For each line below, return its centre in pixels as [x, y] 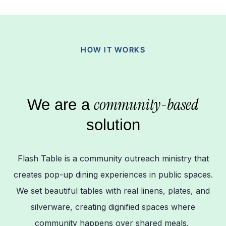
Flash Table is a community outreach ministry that [113, 159]
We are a [59, 105]
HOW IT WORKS [113, 50]
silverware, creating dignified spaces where [113, 207]
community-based [146, 105]
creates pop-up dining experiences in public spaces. [113, 175]
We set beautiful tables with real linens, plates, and [113, 191]
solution [113, 125]
